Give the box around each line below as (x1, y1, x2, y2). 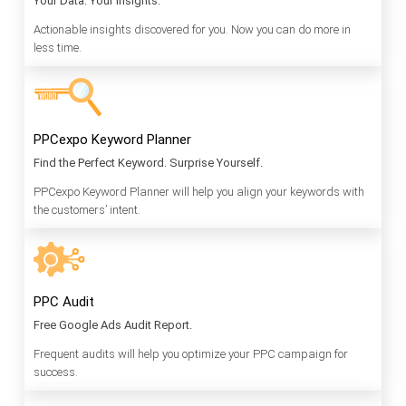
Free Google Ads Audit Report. (34, 318, 192, 333)
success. (34, 365, 78, 380)
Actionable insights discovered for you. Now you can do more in (34, 23, 351, 37)
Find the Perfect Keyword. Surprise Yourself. (34, 156, 263, 170)
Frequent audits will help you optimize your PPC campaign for (34, 347, 348, 362)
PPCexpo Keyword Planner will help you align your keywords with (34, 185, 364, 199)
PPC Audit (34, 294, 94, 311)
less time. (34, 41, 82, 55)
